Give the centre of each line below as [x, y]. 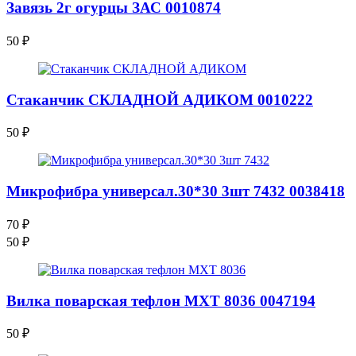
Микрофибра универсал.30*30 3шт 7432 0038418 [176, 192]
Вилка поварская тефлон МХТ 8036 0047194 [161, 300]
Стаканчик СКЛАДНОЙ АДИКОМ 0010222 [160, 99]
